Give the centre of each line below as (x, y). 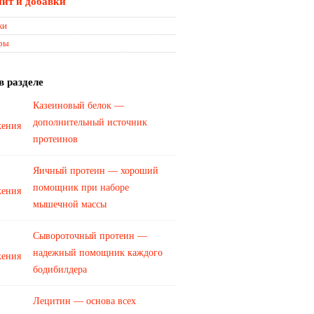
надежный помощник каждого (98, 253)
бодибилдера (60, 269)
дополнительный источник (90, 122)
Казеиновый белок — (78, 105)
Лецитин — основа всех (84, 301)
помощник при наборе (81, 187)
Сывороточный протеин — (90, 236)
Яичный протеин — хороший (96, 171)
